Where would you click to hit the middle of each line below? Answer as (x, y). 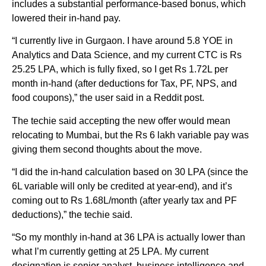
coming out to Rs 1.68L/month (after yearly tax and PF (124, 201)
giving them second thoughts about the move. (107, 149)
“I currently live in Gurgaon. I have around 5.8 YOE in (122, 41)
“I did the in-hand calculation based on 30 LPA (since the (130, 172)
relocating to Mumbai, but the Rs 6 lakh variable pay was (130, 135)
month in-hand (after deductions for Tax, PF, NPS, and (124, 84)
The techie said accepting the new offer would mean (121, 121)
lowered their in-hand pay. (66, 18)
